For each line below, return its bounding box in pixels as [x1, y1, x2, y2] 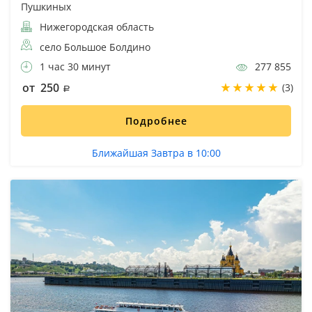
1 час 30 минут [37, 59, 111, 73]
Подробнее [125, 114, 187, 127]
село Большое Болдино [40, 40, 150, 54]
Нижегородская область [37, 19, 154, 33]
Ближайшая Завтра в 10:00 [91, 146, 221, 159]
